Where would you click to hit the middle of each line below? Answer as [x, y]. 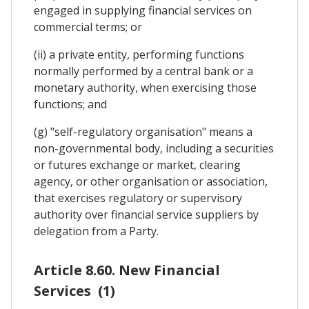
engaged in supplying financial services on [143, 11]
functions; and [70, 104]
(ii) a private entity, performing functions [139, 55]
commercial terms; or [88, 27]
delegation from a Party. [96, 231]
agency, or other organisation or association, [151, 182]
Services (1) [74, 290]
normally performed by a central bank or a [143, 71]
